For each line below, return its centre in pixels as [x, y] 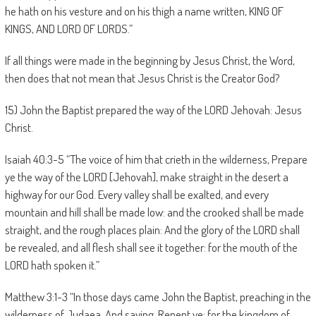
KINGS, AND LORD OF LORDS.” [68, 29]
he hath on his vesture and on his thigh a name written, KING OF [144, 11]
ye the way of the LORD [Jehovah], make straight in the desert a [146, 177]
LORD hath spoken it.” [52, 265]
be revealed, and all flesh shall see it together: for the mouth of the [151, 247]
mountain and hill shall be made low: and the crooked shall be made [154, 212]
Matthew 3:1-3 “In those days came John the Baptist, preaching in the [158, 297]
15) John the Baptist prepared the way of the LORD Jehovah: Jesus [153, 110]
